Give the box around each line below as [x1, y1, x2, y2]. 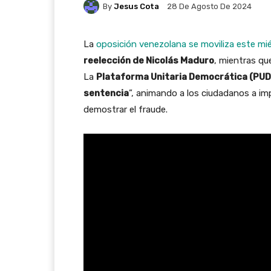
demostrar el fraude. [83, 104, 168, 116]
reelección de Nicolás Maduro [83, 55, 214, 67]
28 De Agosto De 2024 [167, 2, 252, 11]
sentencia [83, 88, 129, 99]
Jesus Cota [114, 1, 159, 11]
